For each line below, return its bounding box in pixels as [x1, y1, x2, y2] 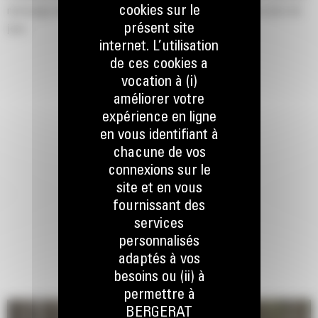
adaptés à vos [118, 253, 200, 268]
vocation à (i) [121, 75, 197, 90]
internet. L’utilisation [99, 40, 219, 55]
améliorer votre [114, 93, 204, 108]
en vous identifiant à [99, 128, 219, 143]
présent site [124, 22, 194, 37]
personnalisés [119, 235, 199, 250]
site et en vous [116, 182, 202, 197]
